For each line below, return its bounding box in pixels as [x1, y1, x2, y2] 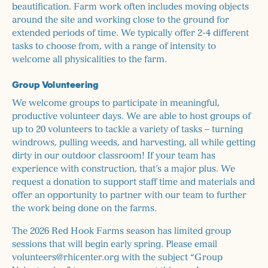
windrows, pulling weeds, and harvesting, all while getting [12, 138, 255, 147]
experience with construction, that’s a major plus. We [12, 164, 235, 173]
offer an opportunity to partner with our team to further [12, 190, 246, 200]
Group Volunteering [12, 77, 99, 90]
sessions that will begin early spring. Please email [12, 239, 217, 249]
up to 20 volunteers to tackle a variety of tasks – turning [12, 124, 243, 134]
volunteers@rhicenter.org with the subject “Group [12, 252, 223, 262]
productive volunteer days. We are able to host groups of [12, 111, 251, 121]
